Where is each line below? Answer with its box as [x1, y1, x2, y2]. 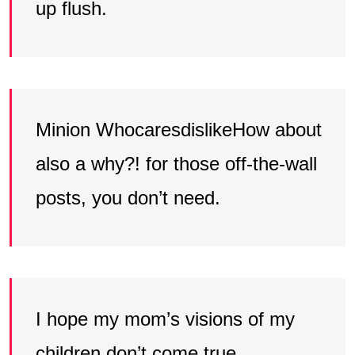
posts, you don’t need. [36, 187, 220, 209]
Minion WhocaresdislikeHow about [36, 119, 322, 141]
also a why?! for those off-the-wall [36, 153, 317, 175]
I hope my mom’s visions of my [36, 308, 295, 330]
